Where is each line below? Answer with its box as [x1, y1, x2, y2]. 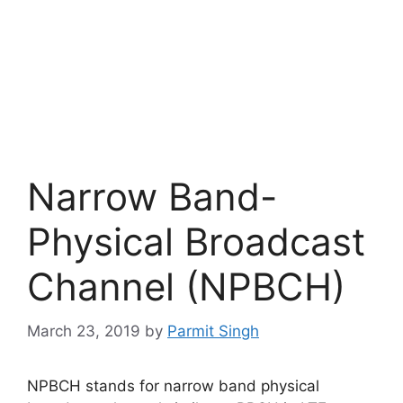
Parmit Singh [167, 321, 259, 340]
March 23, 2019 [27, 321, 140, 340]
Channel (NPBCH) [27, 264, 345, 309]
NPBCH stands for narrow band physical [27, 376, 319, 395]
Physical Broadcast [27, 219, 365, 264]
